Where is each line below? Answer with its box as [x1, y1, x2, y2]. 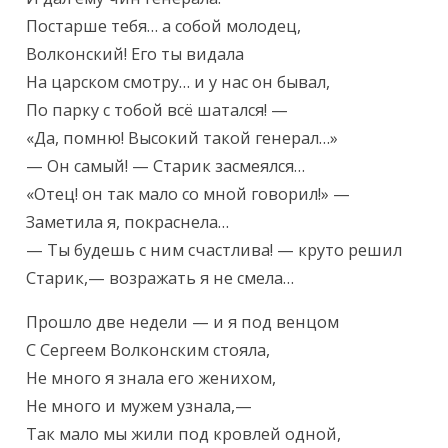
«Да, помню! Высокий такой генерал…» [26, 127, 339, 150]
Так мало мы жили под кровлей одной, [26, 423, 342, 446]
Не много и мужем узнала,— [26, 395, 253, 418]
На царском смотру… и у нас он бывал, [26, 71, 331, 94]
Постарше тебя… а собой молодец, [26, 15, 302, 38]
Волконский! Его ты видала [26, 43, 245, 66]
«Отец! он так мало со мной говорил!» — [26, 183, 351, 206]
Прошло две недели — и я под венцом [26, 311, 340, 334]
